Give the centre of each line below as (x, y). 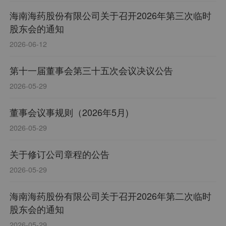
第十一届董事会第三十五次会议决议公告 (92, 70)
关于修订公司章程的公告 (60, 154)
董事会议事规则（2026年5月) (69, 112)
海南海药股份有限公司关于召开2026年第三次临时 (111, 15)
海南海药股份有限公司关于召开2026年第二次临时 (111, 196)
